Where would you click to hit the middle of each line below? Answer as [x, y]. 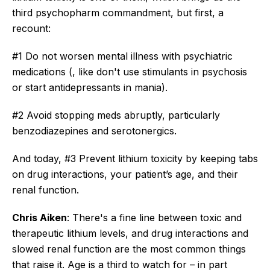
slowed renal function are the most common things [129, 249]
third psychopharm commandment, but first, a [118, 12]
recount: [31, 28]
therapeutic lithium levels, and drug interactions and [130, 233]
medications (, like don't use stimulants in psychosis [130, 71]
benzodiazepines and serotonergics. [94, 130]
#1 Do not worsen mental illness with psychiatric [122, 56]
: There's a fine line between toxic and [154, 217]
